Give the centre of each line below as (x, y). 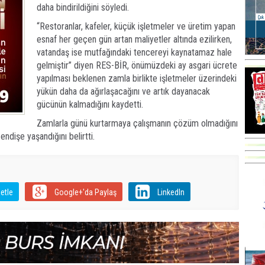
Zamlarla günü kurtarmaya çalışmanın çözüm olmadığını (137, 124)
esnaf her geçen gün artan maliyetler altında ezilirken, (134, 40)
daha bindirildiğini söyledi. (83, 8)
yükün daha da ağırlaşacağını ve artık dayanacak (123, 92)
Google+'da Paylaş (85, 193)
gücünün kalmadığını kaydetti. (90, 105)
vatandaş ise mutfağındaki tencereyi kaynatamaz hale (134, 53)
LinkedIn (171, 193)
